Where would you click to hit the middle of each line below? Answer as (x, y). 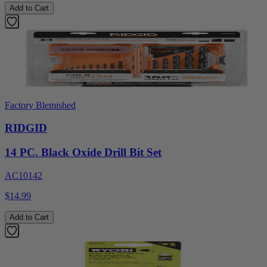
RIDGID (26, 128)
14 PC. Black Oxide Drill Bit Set (83, 153)
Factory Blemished (40, 105)
